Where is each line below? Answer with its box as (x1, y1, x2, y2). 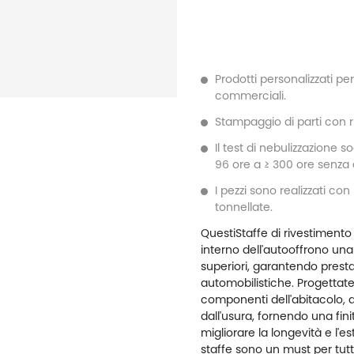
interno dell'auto (201, 241, 289, 258)
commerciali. (215, 87, 287, 104)
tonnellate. (215, 198, 273, 215)
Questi (201, 224, 236, 241)
